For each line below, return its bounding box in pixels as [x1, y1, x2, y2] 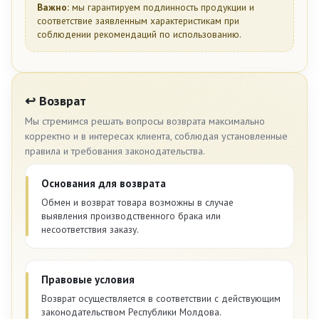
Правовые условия [41, 273, 135, 287]
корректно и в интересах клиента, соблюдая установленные [25, 130, 288, 143]
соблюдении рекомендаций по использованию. [37, 28, 241, 41]
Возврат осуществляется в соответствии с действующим [41, 292, 281, 305]
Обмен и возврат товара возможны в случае [41, 196, 234, 209]
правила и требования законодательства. [25, 145, 205, 158]
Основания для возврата [41, 177, 166, 191]
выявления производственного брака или [41, 209, 221, 223]
